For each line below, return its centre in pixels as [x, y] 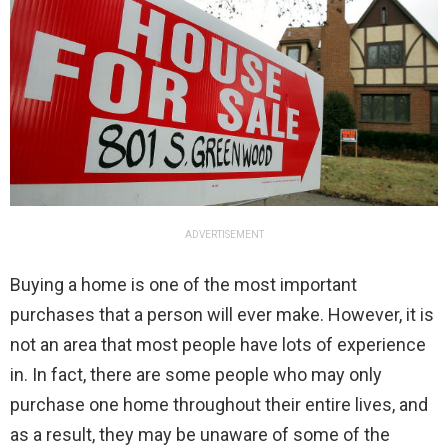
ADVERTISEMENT [224, 234]
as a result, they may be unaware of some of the [200, 434]
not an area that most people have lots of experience [218, 344]
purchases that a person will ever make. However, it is [222, 314]
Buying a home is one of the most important [183, 284]
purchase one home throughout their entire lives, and [219, 404]
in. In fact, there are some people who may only [196, 374]
